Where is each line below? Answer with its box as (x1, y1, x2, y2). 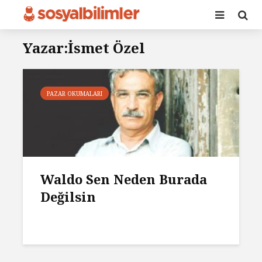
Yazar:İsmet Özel (23, 38, 145, 57)
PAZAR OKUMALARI (47, 89, 102, 98)
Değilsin (40, 188, 96, 205)
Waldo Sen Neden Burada (40, 170, 207, 188)
